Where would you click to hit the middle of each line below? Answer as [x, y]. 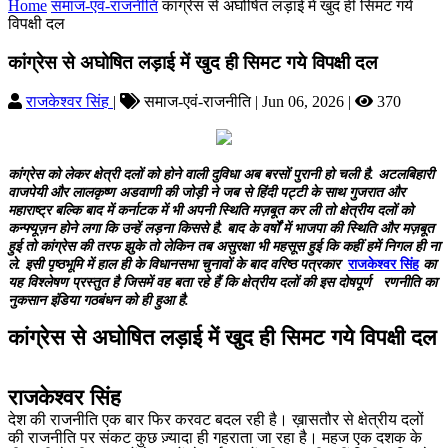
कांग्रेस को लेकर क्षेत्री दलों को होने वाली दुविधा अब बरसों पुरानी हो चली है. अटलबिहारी [221, 174]
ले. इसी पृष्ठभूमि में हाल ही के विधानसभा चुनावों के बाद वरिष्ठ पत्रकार [178, 264]
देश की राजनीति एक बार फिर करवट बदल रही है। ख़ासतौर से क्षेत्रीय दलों [216, 419]
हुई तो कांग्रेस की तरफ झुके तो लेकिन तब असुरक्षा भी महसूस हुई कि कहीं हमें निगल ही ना [224, 246]
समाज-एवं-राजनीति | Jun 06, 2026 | [247, 101]
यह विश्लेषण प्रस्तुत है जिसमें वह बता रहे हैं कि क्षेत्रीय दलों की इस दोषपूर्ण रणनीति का [222, 282]
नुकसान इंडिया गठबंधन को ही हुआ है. [100, 300]
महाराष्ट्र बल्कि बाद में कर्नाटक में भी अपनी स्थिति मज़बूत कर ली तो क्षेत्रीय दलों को [210, 210]
